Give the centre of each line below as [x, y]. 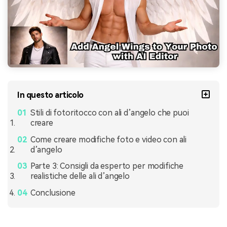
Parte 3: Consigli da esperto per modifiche [107, 166]
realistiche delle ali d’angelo [80, 176]
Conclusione [53, 193]
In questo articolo [50, 95]
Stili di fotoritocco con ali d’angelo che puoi [109, 112]
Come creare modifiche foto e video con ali [108, 139]
